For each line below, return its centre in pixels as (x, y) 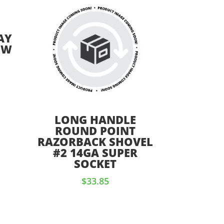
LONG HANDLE (95, 120)
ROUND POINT (95, 131)
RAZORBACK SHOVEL (95, 142)
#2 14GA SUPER (95, 153)
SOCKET (95, 164)
